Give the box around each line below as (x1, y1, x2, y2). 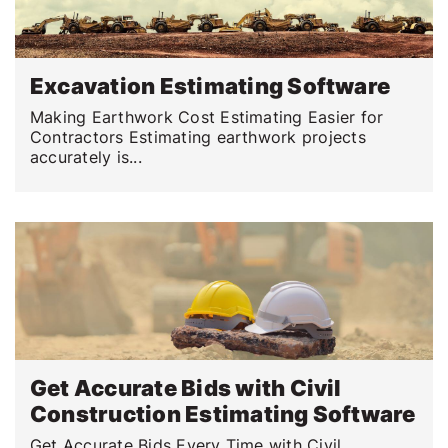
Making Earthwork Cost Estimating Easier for (30, 107, 384, 128)
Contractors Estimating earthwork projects (30, 127, 366, 148)
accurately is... (30, 147, 142, 168)
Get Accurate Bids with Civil (30, 374, 342, 401)
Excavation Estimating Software (30, 73, 391, 100)
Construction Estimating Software (30, 400, 416, 427)
